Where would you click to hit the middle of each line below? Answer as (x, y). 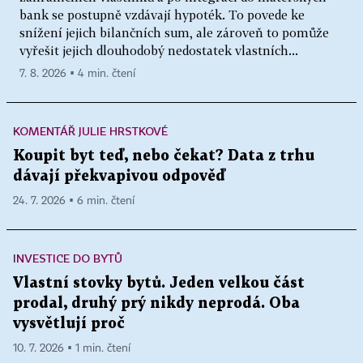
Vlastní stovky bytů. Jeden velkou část (159, 283)
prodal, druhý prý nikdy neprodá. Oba (156, 303)
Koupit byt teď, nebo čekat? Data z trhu (164, 156)
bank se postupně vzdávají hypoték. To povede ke (162, 14)
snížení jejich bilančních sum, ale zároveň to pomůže (174, 32)
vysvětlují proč (69, 323)
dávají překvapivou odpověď (119, 176)
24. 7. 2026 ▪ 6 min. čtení (74, 201)
